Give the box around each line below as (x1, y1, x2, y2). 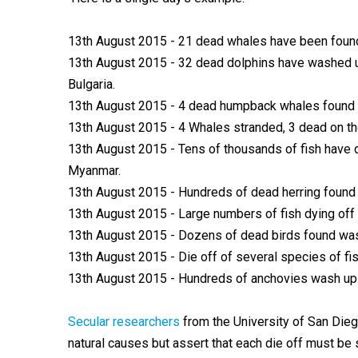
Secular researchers (67, 314, 180, 329)
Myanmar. (67, 163, 121, 178)
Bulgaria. (67, 77, 115, 92)
